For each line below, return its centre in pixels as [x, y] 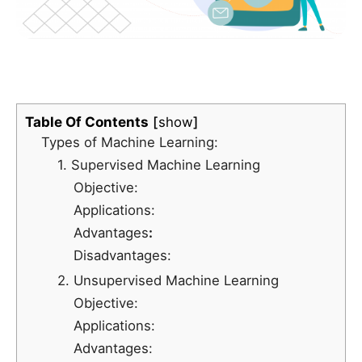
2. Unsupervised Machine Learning [168, 281]
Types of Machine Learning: [130, 143]
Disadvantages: [122, 256]
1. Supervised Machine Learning [159, 165]
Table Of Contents [87, 122]
